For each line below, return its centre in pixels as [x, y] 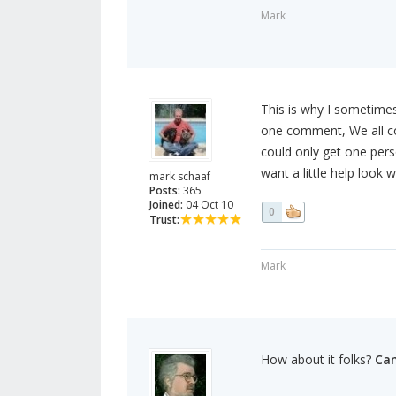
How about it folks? [317, 360]
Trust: [164, 220]
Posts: [165, 191]
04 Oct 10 [208, 205]
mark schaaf [180, 177]
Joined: [166, 205]
